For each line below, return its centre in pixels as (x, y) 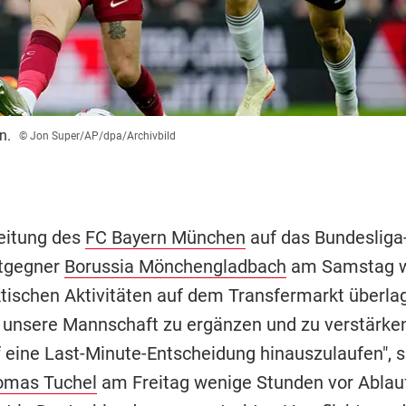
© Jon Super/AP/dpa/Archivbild (97, 136)
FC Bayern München (165, 238)
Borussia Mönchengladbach (175, 267)
